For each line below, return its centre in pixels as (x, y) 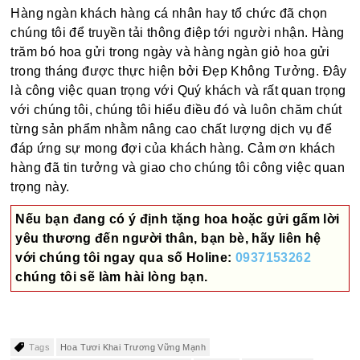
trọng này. (40, 187)
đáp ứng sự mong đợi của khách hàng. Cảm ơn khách (173, 149)
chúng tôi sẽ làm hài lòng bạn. (112, 277)
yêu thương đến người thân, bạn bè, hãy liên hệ (168, 239)
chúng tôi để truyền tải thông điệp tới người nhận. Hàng (178, 33)
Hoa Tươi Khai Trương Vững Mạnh (133, 348)
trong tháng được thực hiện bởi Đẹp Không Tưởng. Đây (179, 72)
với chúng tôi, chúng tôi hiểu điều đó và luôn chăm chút (176, 110)
